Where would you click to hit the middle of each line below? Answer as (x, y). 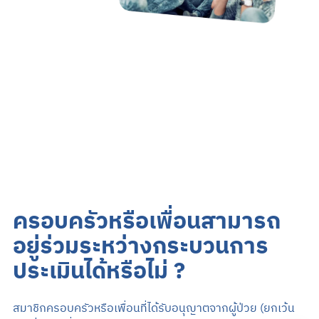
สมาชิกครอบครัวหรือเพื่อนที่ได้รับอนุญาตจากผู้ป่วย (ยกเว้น (153, 308)
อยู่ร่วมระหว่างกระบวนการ (140, 247)
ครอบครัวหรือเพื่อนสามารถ (146, 222)
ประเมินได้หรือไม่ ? (99, 272)
